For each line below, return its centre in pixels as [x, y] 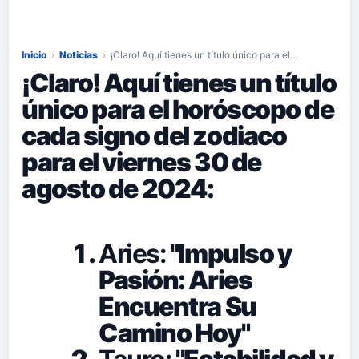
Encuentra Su [177, 306]
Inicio [34, 54]
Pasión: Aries [175, 280]
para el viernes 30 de [141, 162]
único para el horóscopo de [178, 109]
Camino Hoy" [174, 333]
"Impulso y [229, 253]
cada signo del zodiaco [154, 135]
